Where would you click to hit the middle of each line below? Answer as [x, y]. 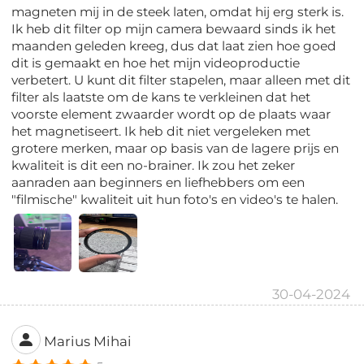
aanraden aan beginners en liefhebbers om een [158, 183]
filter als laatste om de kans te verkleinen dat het [161, 97]
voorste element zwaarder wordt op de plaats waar [171, 115]
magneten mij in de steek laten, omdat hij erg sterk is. [178, 12]
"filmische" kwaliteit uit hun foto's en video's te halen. [175, 200]
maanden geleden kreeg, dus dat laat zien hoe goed [174, 46]
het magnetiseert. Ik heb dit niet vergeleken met [161, 132]
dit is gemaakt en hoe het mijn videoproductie [156, 63]
